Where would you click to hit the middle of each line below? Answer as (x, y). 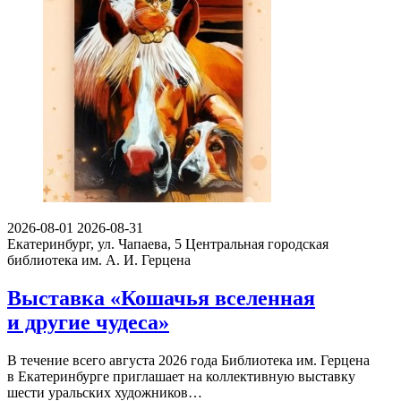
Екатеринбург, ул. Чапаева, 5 (94, 244)
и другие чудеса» (88, 323)
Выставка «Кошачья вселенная (161, 299)
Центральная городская (257, 244)
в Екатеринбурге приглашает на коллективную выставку (181, 377)
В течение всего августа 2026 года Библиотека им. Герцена (188, 361)
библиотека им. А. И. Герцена (99, 260)
